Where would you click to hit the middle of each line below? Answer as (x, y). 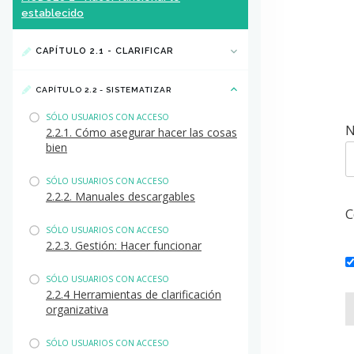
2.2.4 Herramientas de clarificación (134, 294)
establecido (53, 13)
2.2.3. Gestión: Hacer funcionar (124, 245)
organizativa (77, 309)
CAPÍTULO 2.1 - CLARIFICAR (105, 51)
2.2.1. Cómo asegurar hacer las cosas (141, 132)
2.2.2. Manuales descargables (121, 196)
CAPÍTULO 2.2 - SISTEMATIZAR (104, 90)
